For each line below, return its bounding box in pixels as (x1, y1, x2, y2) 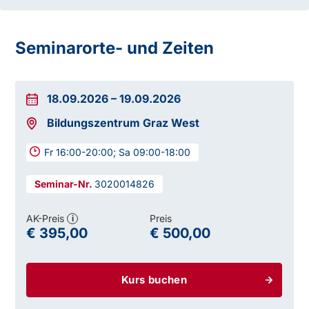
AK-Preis (26, 212, 68, 225)
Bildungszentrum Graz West (47, 116, 200, 130)
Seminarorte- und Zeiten (15, 38, 215, 59)
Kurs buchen (121, 273, 188, 287)
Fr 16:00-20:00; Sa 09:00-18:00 (44, 146, 191, 159)
